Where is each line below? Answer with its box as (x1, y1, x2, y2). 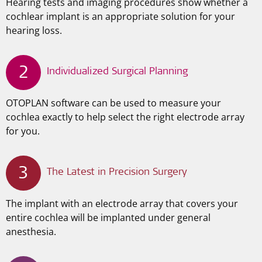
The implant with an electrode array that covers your (6, 197, 238, 210)
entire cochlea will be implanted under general (6, 211, 211, 224)
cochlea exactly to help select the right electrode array (6, 111, 244, 123)
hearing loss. (6, 24, 62, 37)
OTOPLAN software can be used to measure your (6, 96, 221, 109)
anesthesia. (6, 225, 56, 238)
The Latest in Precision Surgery (47, 168, 187, 178)
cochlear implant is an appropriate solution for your (6, 10, 235, 23)
